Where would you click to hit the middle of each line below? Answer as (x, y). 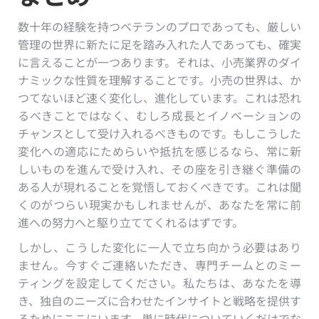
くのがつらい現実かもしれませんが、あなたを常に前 (159, 204)
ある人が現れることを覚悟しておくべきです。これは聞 (159, 186)
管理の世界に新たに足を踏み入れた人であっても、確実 (159, 44)
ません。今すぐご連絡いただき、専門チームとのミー (159, 265)
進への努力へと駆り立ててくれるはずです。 (131, 222)
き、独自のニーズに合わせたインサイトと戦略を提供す (159, 300)
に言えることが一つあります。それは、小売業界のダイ (159, 62)
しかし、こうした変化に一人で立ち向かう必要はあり (159, 247)
